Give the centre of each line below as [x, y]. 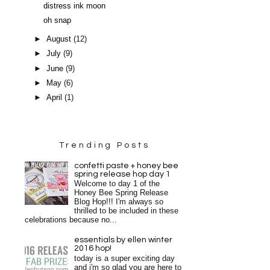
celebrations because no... [71, 220]
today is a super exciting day [125, 258]
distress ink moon [75, 6]
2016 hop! [93, 249]
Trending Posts [105, 145]
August [60, 39]
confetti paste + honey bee [127, 165]
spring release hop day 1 [123, 174]
